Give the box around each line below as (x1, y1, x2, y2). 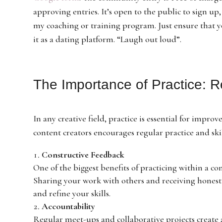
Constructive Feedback (42, 149, 125, 160)
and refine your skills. (33, 187, 111, 199)
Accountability (42, 200, 96, 212)
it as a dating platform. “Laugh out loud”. (33, 33, 182, 45)
